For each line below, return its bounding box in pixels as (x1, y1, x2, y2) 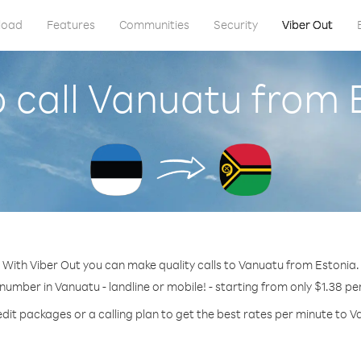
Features (46, 17, 95, 32)
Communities (118, 17, 189, 32)
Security (213, 17, 258, 32)
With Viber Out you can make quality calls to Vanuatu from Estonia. (2, 257, 359, 272)
